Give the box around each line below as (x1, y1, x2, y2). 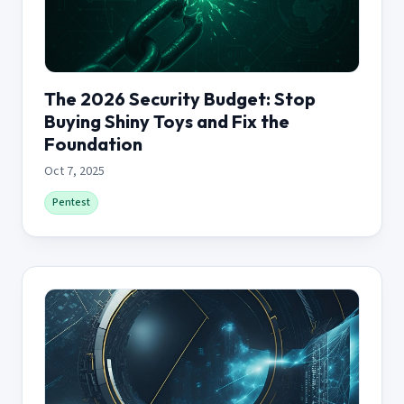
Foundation (44, 132, 142, 155)
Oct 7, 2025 (44, 161, 105, 180)
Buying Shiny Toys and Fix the (44, 109, 289, 133)
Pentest (52, 194, 90, 210)
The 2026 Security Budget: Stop (44, 87, 316, 110)
